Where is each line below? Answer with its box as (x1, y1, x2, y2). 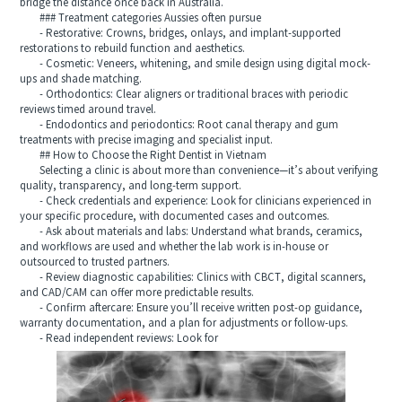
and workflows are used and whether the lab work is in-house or (20, 240, 329, 253)
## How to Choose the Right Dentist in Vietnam (20, 149, 267, 162)
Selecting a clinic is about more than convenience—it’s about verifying (20, 164, 379, 177)
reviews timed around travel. (20, 103, 157, 116)
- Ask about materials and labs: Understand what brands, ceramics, (20, 225, 363, 238)
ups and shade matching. (20, 73, 143, 85)
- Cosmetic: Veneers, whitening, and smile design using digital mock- (20, 57, 371, 70)
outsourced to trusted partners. (20, 256, 170, 268)
